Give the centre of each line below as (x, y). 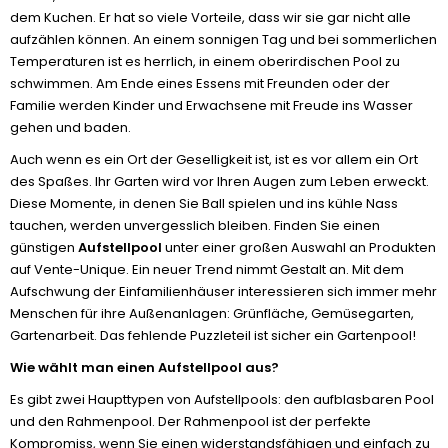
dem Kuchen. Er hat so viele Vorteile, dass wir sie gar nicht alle (210, 17)
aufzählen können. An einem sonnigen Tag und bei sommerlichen (223, 39)
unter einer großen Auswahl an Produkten (299, 247)
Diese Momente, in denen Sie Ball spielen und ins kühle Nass (204, 203)
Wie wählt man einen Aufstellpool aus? (144, 367)
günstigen (44, 247)
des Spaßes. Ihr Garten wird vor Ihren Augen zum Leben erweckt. (219, 181)
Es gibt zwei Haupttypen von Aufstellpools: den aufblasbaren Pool (222, 399)
